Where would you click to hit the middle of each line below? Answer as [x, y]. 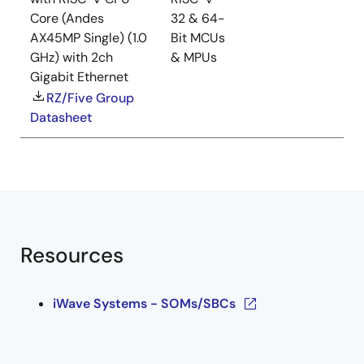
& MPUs [194, 58]
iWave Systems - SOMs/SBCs [144, 304]
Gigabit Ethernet [79, 77]
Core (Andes [67, 19]
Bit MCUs [198, 38]
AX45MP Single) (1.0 [89, 38]
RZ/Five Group [90, 98]
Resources [72, 256]
